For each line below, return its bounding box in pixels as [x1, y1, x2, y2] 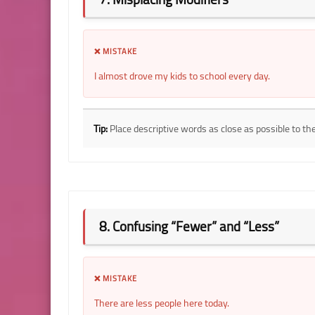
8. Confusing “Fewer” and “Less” [99, 213, 279, 239]
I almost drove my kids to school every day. [94, 66, 270, 85]
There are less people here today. [94, 293, 229, 312]
